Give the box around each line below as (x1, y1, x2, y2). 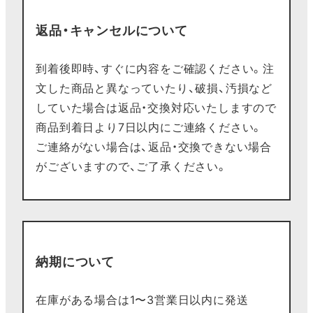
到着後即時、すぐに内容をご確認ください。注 (36, 61, 275, 76)
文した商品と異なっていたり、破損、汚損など (36, 81, 272, 96)
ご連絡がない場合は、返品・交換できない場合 (36, 140, 272, 154)
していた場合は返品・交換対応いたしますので (36, 101, 277, 115)
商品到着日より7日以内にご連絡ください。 (36, 120, 263, 135)
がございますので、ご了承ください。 (36, 159, 228, 174)
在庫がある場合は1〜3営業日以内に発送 (36, 293, 249, 307)
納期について (36, 254, 115, 270)
